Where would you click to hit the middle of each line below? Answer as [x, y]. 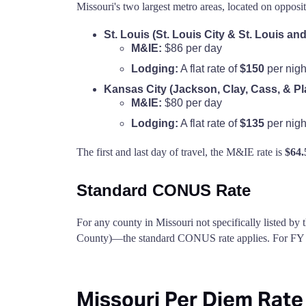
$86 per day [192, 48]
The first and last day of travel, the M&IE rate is [181, 152]
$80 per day [192, 103]
